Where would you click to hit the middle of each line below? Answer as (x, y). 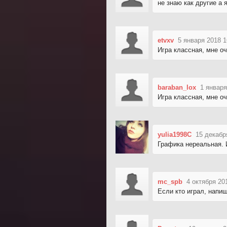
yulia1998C (175, 134)
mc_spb (170, 181)
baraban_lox (177, 87)
